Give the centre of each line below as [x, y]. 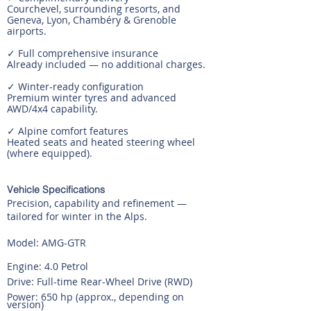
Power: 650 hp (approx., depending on [95, 297]
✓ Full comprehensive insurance [83, 53]
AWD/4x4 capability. [52, 109]
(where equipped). [50, 153]
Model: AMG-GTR [47, 243]
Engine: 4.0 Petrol [48, 266]
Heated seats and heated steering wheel [101, 142]
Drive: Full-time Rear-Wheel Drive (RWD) [100, 281]
